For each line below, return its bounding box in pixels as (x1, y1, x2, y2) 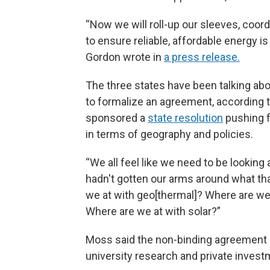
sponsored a (86, 111, 148, 124)
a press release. (164, 50, 240, 63)
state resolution (148, 111, 223, 124)
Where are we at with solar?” (86, 204, 221, 218)
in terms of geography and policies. (86, 127, 253, 140)
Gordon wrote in (86, 50, 164, 63)
